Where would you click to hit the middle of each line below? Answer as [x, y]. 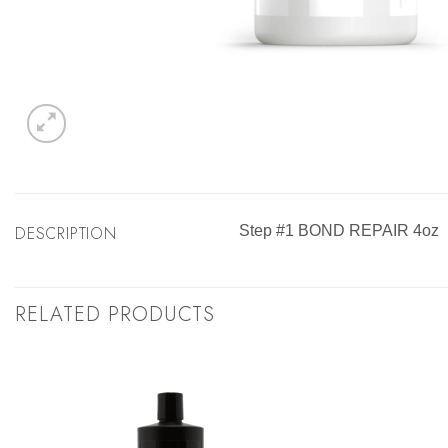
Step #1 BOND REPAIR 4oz [339, 230]
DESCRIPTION [66, 233]
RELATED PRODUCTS [115, 315]
